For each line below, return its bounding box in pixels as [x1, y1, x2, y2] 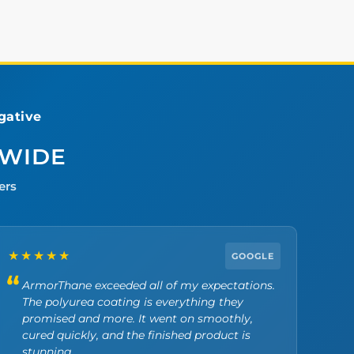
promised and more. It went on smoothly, [22, 311, 254, 326]
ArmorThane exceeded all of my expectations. [22, 277, 276, 292]
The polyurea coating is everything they [22, 294, 244, 309]
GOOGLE [231, 250, 274, 262]
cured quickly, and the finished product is [22, 327, 251, 342]
